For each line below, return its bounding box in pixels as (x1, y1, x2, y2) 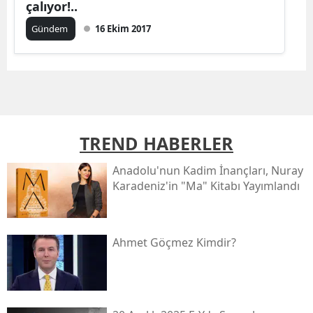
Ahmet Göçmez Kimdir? (112, 235, 236, 251)
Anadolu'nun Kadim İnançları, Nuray (112, 162, 303, 178)
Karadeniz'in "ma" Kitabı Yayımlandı (112, 177, 300, 194)
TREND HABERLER (80, 131, 233, 155)
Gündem (31, 22, 70, 35)
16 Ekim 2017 (95, 22, 151, 35)
